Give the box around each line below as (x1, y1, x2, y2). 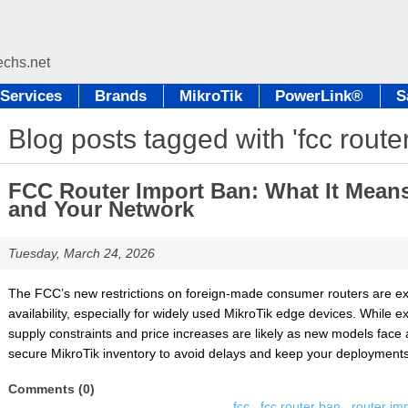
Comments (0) (7, 382, 95, 396)
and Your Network (7, 197, 194, 221)
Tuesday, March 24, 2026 (7, 246, 155, 260)
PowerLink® (275, 87, 363, 105)
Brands (95, 87, 147, 105)
